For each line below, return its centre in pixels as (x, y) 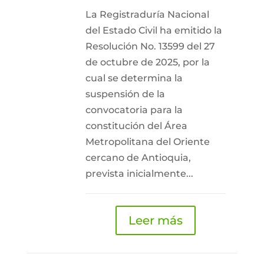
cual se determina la (134, 78)
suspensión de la (125, 94)
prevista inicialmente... (139, 174)
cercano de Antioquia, (138, 158)
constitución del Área (136, 126)
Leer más (155, 220)
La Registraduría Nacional (147, 14)
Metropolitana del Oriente (147, 142)
